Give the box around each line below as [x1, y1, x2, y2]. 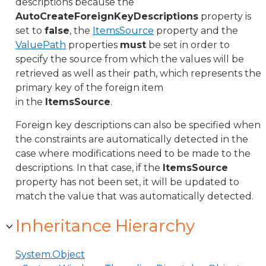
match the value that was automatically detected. [15, 191, 254, 202]
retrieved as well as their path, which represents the [15, 68, 261, 79]
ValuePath [15, 39, 66, 50]
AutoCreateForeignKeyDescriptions [15, 11, 198, 22]
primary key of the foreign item [15, 82, 163, 93]
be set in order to [146, 39, 230, 50]
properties [66, 39, 120, 50]
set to [15, 25, 45, 36]
